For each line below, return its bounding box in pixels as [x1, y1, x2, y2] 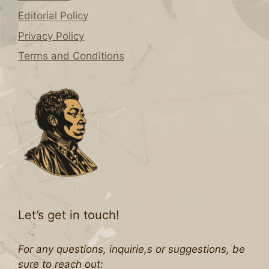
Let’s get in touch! [18, 208, 119, 223]
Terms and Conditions [18, 50, 124, 62]
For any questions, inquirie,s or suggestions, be [18, 243, 245, 256]
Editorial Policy [18, 10, 88, 22]
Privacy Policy [18, 29, 84, 42]
